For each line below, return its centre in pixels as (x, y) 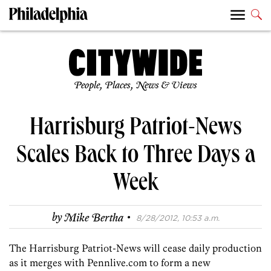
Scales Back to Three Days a (135, 158)
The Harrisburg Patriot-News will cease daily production (135, 248)
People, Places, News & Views (135, 86)
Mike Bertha (93, 218)
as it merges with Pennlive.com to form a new (110, 263)
